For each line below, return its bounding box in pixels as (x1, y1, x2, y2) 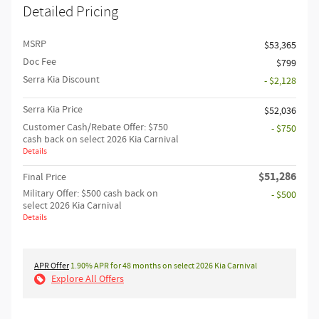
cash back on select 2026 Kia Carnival (23, 133, 179, 147)
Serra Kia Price (23, 103, 83, 117)
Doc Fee (23, 56, 56, 69)
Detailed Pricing (23, 4, 118, 21)
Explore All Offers (51, 273, 124, 286)
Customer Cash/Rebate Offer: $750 (23, 121, 168, 135)
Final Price (23, 171, 66, 184)
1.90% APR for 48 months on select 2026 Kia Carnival (69, 260, 257, 273)
